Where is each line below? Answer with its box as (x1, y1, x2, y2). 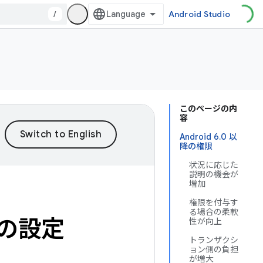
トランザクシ (189, 235, 238, 245)
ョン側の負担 (189, 244, 238, 255)
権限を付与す (189, 197, 238, 208)
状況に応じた (189, 160, 238, 170)
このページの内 (180, 103, 237, 114)
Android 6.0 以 (180, 131, 237, 142)
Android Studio (168, 9, 230, 19)
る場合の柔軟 (189, 207, 238, 217)
